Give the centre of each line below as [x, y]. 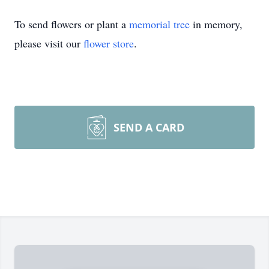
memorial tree [159, 24]
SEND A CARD [149, 127]
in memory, [216, 24]
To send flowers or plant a [72, 24]
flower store [109, 43]
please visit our [49, 43]
